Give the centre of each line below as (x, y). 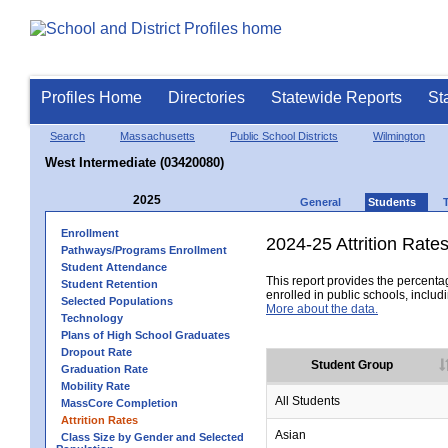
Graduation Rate (104, 368)
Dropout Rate (96, 351)
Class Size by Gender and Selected (152, 436)
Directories (206, 97)
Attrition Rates (99, 419)
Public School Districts (284, 136)
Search (67, 136)
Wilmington (399, 136)
